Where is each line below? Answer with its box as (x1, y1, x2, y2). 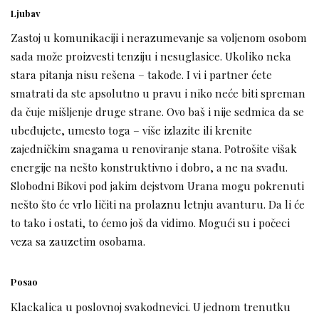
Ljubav (11, 6, 41, 19)
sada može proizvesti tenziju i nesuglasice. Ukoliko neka (11, 48, 291, 64)
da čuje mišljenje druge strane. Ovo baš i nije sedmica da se (11, 104, 304, 120)
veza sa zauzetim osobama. (11, 234, 145, 249)
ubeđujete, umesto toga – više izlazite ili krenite (11, 122, 252, 138)
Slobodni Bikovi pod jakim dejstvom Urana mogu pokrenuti (11, 178, 304, 194)
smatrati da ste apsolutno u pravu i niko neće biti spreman (11, 85, 305, 101)
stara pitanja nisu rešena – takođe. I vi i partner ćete (11, 67, 272, 83)
